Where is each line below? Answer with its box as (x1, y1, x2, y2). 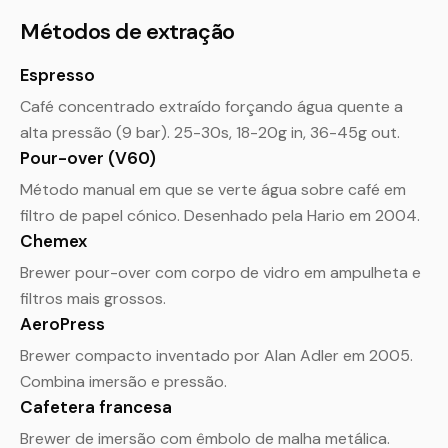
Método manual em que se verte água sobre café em (20, 179, 406, 200)
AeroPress (20, 313, 105, 335)
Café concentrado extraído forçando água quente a (20, 96, 403, 117)
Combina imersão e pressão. (20, 371, 227, 392)
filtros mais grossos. (20, 288, 166, 309)
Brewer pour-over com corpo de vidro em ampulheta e (20, 262, 421, 283)
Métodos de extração (20, 17, 235, 46)
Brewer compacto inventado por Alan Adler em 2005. (20, 345, 413, 366)
